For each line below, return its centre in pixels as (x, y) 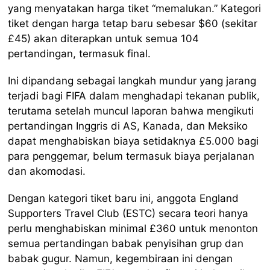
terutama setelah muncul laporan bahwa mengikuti (131, 111)
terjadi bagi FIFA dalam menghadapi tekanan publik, (134, 96)
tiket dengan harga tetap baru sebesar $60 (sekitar (133, 24)
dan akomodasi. (47, 171)
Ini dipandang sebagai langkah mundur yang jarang (132, 81)
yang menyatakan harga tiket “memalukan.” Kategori (135, 9)
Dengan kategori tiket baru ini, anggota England (124, 199)
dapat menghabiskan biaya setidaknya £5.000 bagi (133, 141)
